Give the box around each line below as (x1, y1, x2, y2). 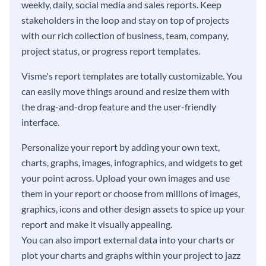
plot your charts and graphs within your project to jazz (21, 249, 240, 261)
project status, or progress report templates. (21, 45, 200, 57)
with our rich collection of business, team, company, (21, 30, 229, 42)
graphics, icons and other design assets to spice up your (21, 203, 245, 215)
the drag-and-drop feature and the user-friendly (21, 101, 216, 113)
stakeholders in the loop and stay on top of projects (21, 14, 229, 26)
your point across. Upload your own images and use (21, 172, 230, 184)
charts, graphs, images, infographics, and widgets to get (21, 157, 243, 169)
